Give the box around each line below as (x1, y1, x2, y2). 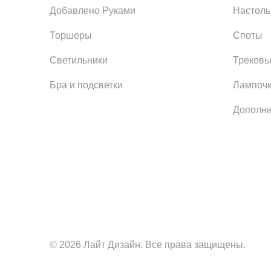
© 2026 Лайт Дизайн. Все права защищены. (50, 239, 246, 250)
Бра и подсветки (50, 79, 123, 90)
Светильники (50, 54, 108, 65)
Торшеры (50, 30, 92, 41)
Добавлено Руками (50, 5, 135, 16)
